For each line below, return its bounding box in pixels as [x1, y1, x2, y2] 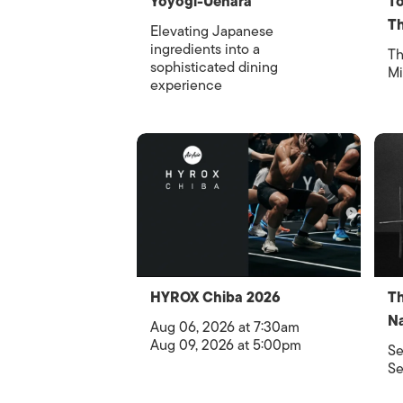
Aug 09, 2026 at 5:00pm [150, 333, 301, 357]
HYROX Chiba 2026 [150, 285, 281, 309]
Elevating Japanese [150, 19, 273, 43]
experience [150, 73, 222, 97]
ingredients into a [150, 37, 260, 61]
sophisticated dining [150, 55, 278, 79]
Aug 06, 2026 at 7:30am [150, 315, 300, 339]
